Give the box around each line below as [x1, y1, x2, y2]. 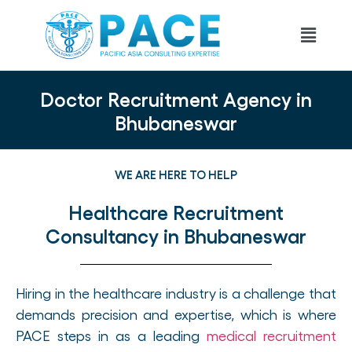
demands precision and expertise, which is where [16, 305, 336, 322]
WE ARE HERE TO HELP [115, 167, 237, 181]
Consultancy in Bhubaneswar [46, 222, 306, 247]
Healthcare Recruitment [68, 199, 284, 223]
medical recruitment [207, 326, 336, 343]
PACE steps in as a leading [16, 326, 207, 343]
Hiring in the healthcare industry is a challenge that [16, 284, 336, 301]
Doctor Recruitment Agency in [40, 86, 312, 110]
